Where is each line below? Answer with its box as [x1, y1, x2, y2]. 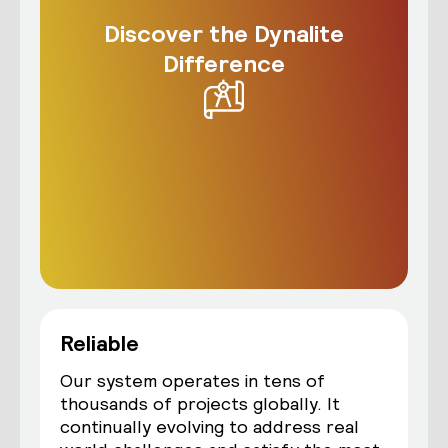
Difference [163, 47, 285, 79]
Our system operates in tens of [60, 369, 325, 392]
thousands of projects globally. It [60, 392, 340, 415]
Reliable [60, 329, 139, 357]
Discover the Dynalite [104, 17, 344, 49]
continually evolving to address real [60, 415, 359, 438]
